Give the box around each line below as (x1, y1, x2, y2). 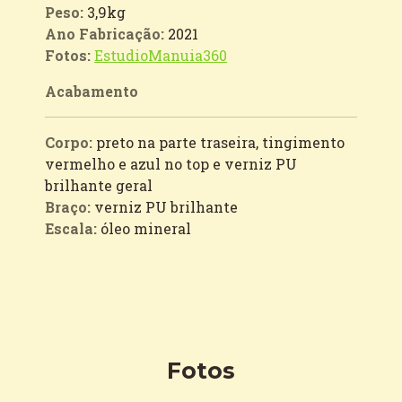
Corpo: (45, 133, 96, 152)
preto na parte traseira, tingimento (96, 133, 345, 152)
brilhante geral (45, 176, 153, 195)
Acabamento (45, 82, 138, 100)
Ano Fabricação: (45, 24, 168, 43)
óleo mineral (100, 219, 191, 238)
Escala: (45, 219, 100, 238)
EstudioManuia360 (94, 46, 227, 65)
